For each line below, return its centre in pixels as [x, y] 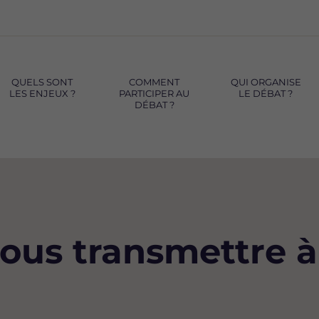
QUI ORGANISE [266, 82]
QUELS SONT [42, 82]
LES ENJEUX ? [42, 93]
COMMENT [155, 82]
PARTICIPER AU [155, 93]
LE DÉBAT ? [266, 93]
